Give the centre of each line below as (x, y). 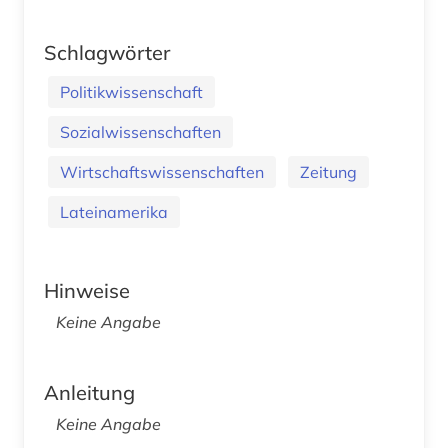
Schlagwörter (107, 52)
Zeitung (328, 171)
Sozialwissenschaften (140, 131)
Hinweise (87, 290)
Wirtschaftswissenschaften (162, 171)
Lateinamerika (114, 211)
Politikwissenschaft (131, 91)
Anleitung (89, 392)
